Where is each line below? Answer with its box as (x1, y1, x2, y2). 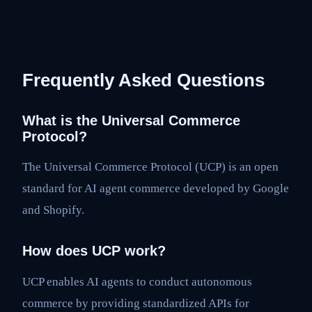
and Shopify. (22, 203, 84, 217)
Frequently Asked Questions (22, 70, 265, 90)
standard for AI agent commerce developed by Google (22, 182, 289, 196)
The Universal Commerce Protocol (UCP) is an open (22, 160, 279, 174)
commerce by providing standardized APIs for (22, 297, 249, 311)
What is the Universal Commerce (22, 112, 240, 128)
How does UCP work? (22, 243, 166, 259)
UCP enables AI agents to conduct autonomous (22, 275, 252, 289)
